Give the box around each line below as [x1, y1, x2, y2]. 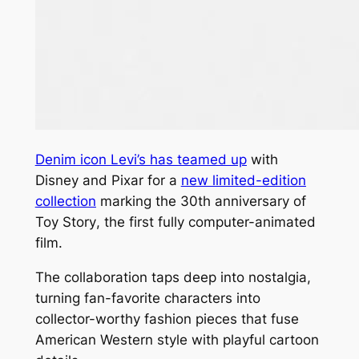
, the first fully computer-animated [95, 213, 316, 230]
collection [34, 192, 96, 209]
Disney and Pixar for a [34, 171, 181, 188]
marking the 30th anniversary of [95, 192, 306, 209]
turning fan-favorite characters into [34, 289, 260, 306]
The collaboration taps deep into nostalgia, [34, 268, 311, 285]
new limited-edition [180, 171, 306, 188]
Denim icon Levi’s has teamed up [34, 151, 247, 167]
